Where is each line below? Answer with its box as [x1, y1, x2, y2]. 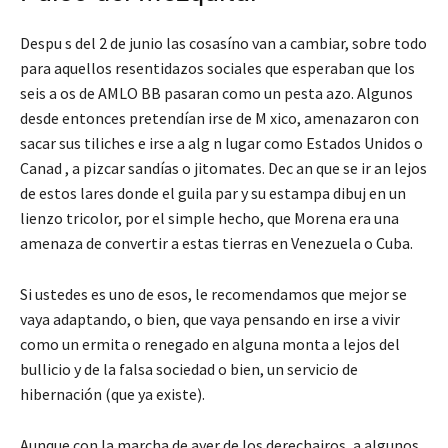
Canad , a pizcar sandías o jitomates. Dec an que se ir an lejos [20, 157, 427, 178]
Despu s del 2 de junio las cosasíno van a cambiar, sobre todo [20, 32, 427, 53]
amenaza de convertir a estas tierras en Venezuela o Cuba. [20, 232, 416, 253]
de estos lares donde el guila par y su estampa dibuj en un [20, 182, 406, 203]
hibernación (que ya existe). [20, 383, 208, 404]
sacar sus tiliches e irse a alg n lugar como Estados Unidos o [20, 132, 423, 153]
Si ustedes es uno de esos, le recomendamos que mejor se [20, 283, 407, 304]
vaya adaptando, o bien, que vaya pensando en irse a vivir [20, 308, 400, 329]
